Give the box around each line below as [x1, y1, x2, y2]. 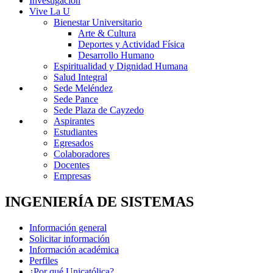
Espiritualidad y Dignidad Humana [54, 61, 188, 71]
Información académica [29, 244, 119, 255]
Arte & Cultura [78, 28, 136, 38]
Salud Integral [54, 72, 107, 82]
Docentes [54, 160, 90, 170]
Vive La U [29, 6, 70, 16]
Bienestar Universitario [54, 17, 142, 27]
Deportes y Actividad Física [78, 39, 185, 49]
